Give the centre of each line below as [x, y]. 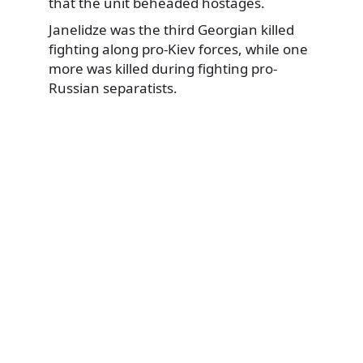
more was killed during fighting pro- [163, 69]
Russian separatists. [113, 88]
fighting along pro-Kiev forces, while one [178, 49]
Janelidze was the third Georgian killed [171, 30]
